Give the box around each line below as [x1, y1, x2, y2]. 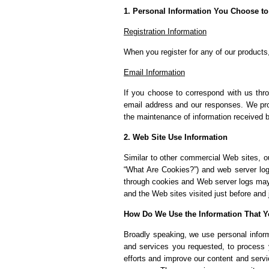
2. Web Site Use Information [124, 133, 228, 142]
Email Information [124, 68, 185, 77]
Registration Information [124, 27, 207, 36]
